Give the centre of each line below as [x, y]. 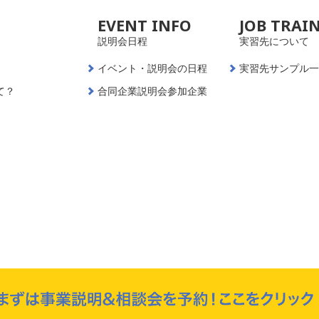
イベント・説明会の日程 [152, 68]
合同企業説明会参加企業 [152, 91]
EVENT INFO [144, 25]
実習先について [274, 41]
